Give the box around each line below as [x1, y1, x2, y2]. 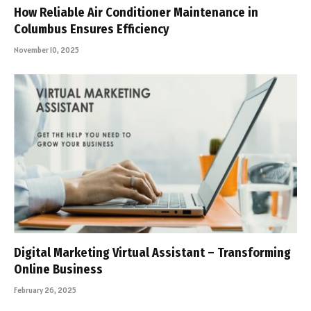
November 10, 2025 [14, 44, 79, 55]
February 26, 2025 [14, 285, 76, 296]
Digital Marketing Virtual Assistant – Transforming [14, 245, 291, 261]
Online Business [14, 262, 106, 278]
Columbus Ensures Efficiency [14, 21, 169, 37]
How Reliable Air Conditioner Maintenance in [14, 4, 258, 20]
